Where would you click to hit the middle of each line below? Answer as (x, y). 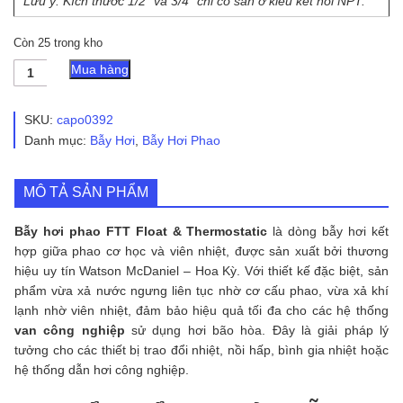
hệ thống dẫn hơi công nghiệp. (102, 370)
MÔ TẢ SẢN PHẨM (86, 193)
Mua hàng (100, 69)
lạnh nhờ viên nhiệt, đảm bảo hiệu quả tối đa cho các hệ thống (201, 311)
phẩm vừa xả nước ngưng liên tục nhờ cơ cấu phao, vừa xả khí (201, 291)
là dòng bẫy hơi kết (328, 232)
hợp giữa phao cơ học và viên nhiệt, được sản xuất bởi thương (201, 251)
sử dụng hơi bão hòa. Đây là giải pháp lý (257, 331)
